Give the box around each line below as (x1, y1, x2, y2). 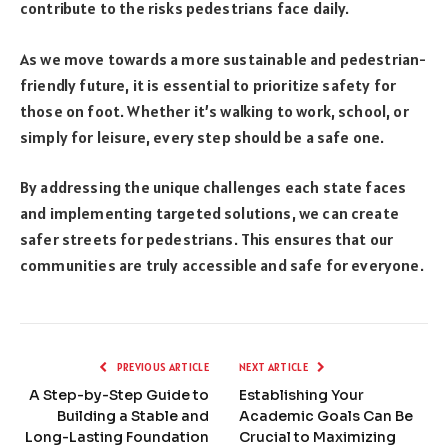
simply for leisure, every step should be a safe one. (20, 126, 388, 147)
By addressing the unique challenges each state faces (20, 177, 407, 198)
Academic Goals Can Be (239, 407, 413, 426)
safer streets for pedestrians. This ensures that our (20, 229, 394, 250)
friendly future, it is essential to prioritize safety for (20, 74, 397, 95)
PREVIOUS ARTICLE (114, 360, 209, 375)
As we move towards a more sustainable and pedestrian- (20, 48, 427, 69)
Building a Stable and (57, 407, 209, 426)
